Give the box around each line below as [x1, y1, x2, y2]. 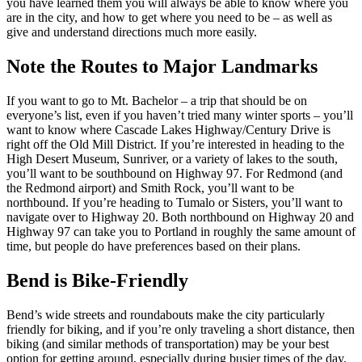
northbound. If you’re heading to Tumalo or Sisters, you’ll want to [6, 195, 343, 209]
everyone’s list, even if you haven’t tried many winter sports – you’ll [6, 107, 353, 122]
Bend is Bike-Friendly [6, 269, 188, 291]
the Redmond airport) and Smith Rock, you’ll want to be [6, 180, 294, 195]
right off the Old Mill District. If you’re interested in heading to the [6, 137, 344, 151]
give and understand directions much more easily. [6, 25, 257, 39]
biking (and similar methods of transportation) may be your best [6, 336, 329, 351]
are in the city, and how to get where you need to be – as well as [6, 11, 332, 24]
